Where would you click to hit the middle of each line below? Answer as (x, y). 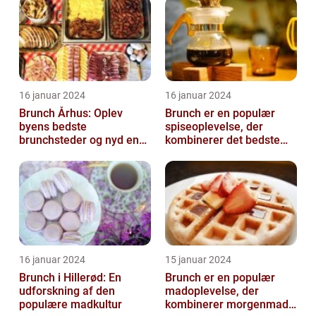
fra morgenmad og (213, 153)
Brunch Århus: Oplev (71, 113)
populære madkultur (71, 304)
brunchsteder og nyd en (79, 140)
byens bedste (53, 126)
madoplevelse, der (212, 291)
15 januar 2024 (198, 259)
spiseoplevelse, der (214, 126)
